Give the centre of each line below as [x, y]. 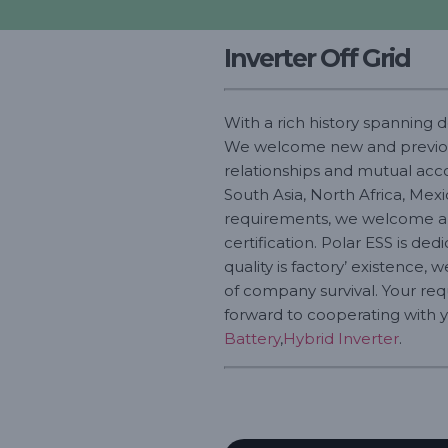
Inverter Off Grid [317, 58]
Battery [252, 338]
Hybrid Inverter [341, 338]
